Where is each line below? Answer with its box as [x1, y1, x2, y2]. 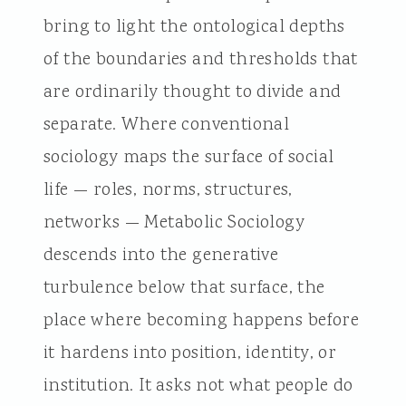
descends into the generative [43, 242, 279, 268]
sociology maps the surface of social [43, 144, 334, 170]
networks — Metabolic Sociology [43, 209, 304, 236]
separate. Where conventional [43, 111, 290, 138]
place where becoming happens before [43, 307, 359, 333]
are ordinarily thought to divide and [43, 79, 342, 105]
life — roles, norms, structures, [43, 177, 293, 203]
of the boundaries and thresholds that [43, 46, 358, 72]
